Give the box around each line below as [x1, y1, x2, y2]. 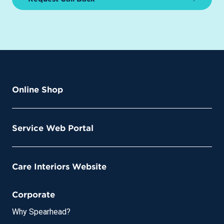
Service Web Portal [12, 122, 93, 133]
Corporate [12, 189, 55, 199]
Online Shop [12, 84, 63, 94]
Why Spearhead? [12, 207, 70, 217]
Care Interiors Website [12, 161, 106, 171]
